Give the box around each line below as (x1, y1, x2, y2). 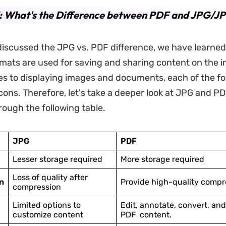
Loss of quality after (12, 173, 88, 182)
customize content (12, 210, 83, 219)
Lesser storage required (12, 154, 102, 164)
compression (12, 182, 61, 192)
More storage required (120, 154, 204, 164)
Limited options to (12, 200, 81, 210)
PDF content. (120, 210, 172, 219)
